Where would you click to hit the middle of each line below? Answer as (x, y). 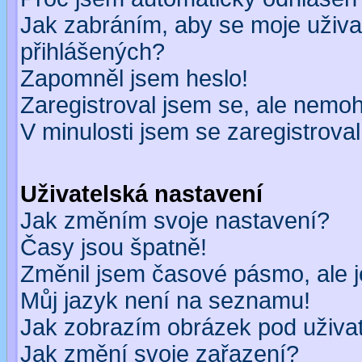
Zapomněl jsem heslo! (134, 78)
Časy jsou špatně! (114, 247)
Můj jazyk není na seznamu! (165, 301)
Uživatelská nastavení (141, 194)
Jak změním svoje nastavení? (175, 221)
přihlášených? (93, 52)
